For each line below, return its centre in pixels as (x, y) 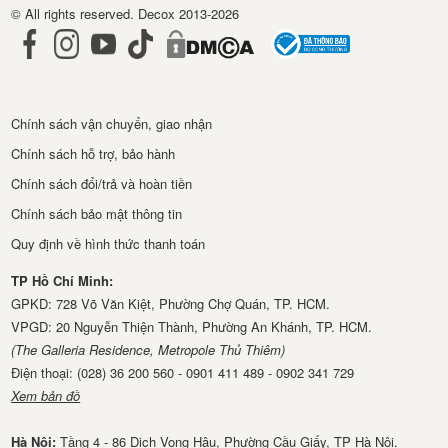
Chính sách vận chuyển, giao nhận (112, 124)
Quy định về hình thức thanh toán (108, 244)
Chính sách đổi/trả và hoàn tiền (102, 184)
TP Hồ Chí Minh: (62, 281)
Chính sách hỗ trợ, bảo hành (93, 154)
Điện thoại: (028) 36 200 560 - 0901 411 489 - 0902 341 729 (183, 373)
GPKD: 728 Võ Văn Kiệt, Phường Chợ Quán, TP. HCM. (171, 304)
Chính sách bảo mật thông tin (97, 214)
